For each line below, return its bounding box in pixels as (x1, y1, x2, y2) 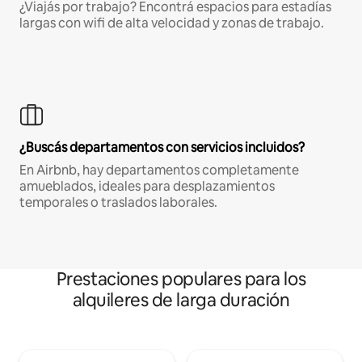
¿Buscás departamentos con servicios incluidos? (19, 139, 305, 157)
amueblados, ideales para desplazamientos (19, 178, 275, 196)
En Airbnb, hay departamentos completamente (19, 162, 299, 179)
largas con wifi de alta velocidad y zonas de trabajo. (19, 15, 324, 32)
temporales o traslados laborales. (19, 194, 217, 212)
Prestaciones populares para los (56, 267, 306, 292)
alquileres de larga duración (72, 288, 290, 313)
